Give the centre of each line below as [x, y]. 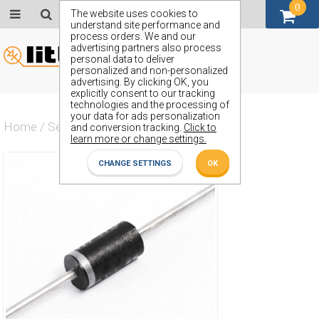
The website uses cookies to [134, 14]
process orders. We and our [133, 36]
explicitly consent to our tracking [142, 93]
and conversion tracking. [127, 127]
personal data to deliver [122, 59]
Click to [200, 127]
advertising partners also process [146, 48]
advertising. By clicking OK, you [139, 82]
